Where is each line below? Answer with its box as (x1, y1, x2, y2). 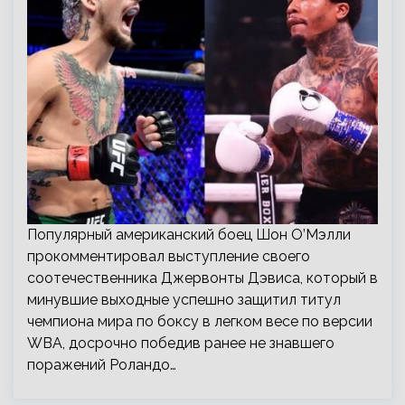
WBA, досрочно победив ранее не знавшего (27, 334, 334, 352)
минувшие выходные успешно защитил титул (27, 291, 341, 308)
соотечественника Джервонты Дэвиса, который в (27, 269, 378, 287)
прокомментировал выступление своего (27, 248, 310, 265)
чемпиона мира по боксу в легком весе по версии (27, 313, 372, 330)
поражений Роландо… (27, 356, 176, 373)
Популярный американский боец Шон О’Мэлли (27, 226, 351, 243)
